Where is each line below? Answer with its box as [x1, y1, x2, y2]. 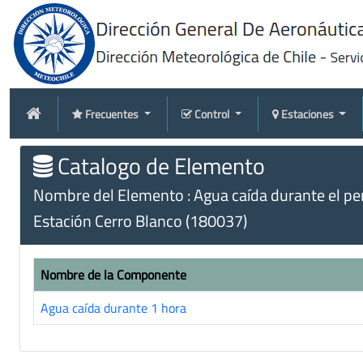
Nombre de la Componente [41, 265, 186, 284]
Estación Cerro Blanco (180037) [33, 208, 247, 233]
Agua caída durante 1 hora [41, 298, 186, 318]
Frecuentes [85, 105, 141, 122]
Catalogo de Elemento [53, 148, 265, 183]
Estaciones [280, 105, 336, 122]
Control [194, 105, 232, 122]
